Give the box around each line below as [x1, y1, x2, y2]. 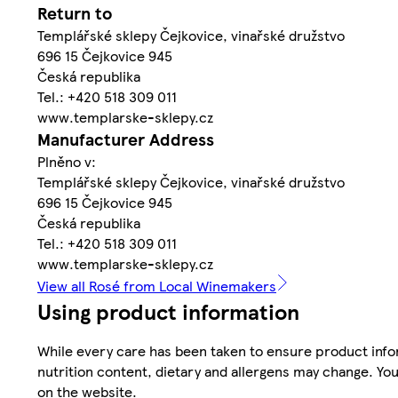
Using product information [37, 295, 299, 326]
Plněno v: [37, 150, 96, 171]
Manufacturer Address [37, 126, 214, 151]
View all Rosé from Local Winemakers [37, 275, 276, 296]
